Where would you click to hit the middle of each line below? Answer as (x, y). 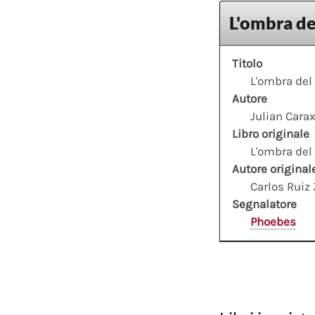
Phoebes (273, 222)
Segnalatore (264, 204)
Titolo (247, 64)
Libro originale (271, 134)
